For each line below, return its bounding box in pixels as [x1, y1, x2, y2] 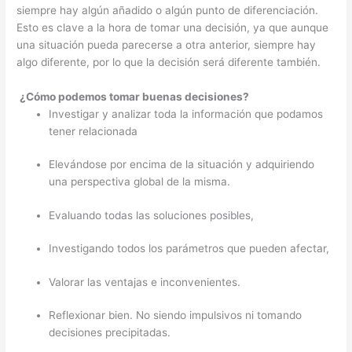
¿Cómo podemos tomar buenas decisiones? [20, 90, 250, 103]
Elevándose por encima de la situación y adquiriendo [49, 158, 315, 171]
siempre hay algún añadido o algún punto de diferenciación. [16, 3, 319, 16]
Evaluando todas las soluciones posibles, [49, 208, 258, 222]
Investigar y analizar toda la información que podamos [49, 107, 324, 120]
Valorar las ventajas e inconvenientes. [49, 275, 241, 288]
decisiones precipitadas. [49, 326, 171, 339]
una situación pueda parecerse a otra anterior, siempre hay [16, 38, 317, 51]
